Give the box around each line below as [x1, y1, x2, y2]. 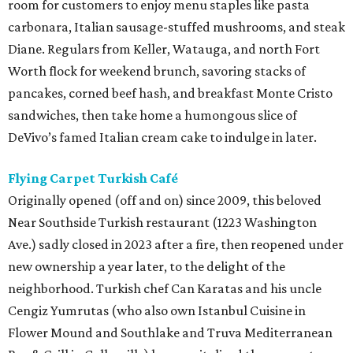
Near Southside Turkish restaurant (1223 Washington [8, 214, 317, 230]
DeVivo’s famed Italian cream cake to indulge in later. [8, 129, 317, 145]
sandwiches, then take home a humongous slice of [8, 107, 297, 123]
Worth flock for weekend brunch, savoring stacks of [8, 63, 306, 79]
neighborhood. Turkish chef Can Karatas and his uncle [8, 281, 321, 296]
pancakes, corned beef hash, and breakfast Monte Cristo [8, 85, 333, 101]
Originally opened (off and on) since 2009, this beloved [8, 192, 321, 208]
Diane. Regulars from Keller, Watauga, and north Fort [8, 41, 320, 57]
